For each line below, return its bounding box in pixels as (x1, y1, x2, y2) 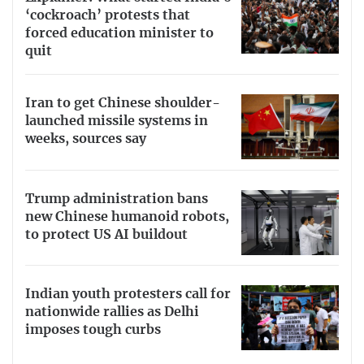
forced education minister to (25, 26, 214, 40)
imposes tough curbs (25, 323, 161, 337)
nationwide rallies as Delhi (25, 305, 199, 319)
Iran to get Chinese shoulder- (25, 96, 220, 110)
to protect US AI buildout (25, 227, 188, 241)
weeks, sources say (25, 132, 146, 145)
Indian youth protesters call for (25, 288, 231, 301)
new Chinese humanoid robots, (25, 210, 229, 223)
